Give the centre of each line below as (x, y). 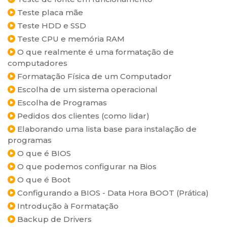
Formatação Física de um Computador (93, 76)
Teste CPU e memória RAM (70, 39)
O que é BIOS (43, 153)
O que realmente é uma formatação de (94, 52)
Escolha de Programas (61, 103)
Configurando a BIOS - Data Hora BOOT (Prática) (112, 193)
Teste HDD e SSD (51, 26)
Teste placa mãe (49, 12)
